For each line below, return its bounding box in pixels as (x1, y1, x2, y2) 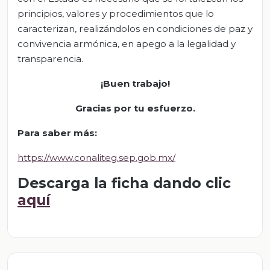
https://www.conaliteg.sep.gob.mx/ (17, 152, 175, 164)
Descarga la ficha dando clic (17, 174, 231, 192)
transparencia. (17, 53, 83, 65)
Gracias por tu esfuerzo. (75, 102, 195, 115)
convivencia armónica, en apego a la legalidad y (17, 38, 236, 50)
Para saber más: (17, 127, 97, 139)
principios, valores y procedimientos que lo (17, 8, 214, 20)
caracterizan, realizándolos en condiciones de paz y (17, 23, 253, 35)
